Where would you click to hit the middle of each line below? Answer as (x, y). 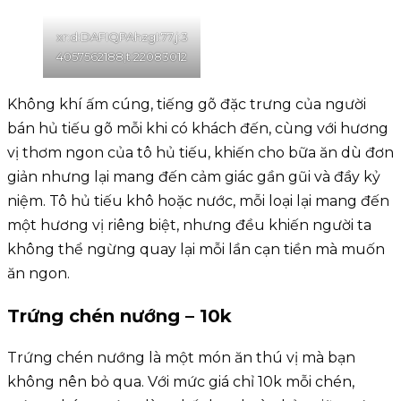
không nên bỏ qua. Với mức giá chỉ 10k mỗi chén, (181, 382)
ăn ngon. (38, 274)
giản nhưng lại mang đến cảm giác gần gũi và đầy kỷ (194, 177)
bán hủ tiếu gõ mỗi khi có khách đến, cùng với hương (198, 129)
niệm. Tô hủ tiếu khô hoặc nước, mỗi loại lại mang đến (198, 201)
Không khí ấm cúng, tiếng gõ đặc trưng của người (187, 105)
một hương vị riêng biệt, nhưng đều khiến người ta (189, 226)
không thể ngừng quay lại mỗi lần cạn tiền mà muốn (196, 250)
